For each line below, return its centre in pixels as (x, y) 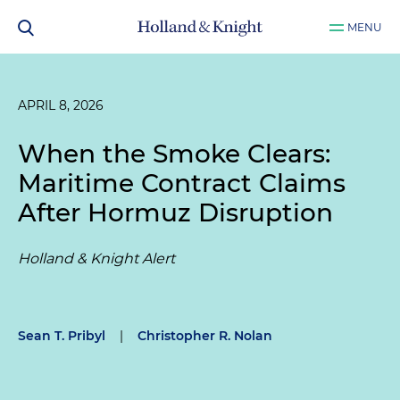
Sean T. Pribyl (62, 336)
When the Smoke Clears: (174, 154)
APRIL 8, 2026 (61, 105)
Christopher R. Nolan (205, 336)
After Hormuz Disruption (175, 212)
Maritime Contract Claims (182, 183)
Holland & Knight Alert (96, 258)
